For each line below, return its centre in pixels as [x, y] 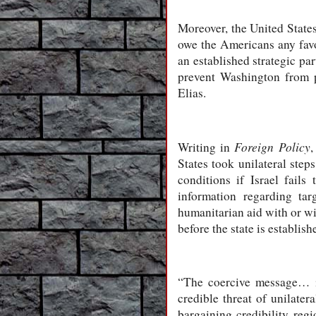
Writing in [206, 147]
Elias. [192, 93]
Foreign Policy [272, 147]
